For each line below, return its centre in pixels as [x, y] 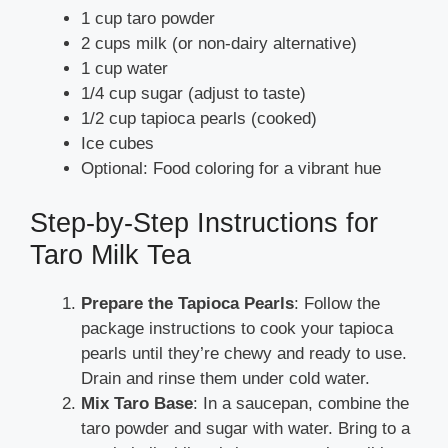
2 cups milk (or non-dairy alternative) [219, 44]
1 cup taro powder [148, 19]
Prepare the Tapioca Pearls [187, 303]
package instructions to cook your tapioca [237, 328]
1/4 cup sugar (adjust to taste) [193, 94]
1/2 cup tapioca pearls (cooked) [199, 119]
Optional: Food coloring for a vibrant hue [231, 169]
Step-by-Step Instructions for [204, 222]
